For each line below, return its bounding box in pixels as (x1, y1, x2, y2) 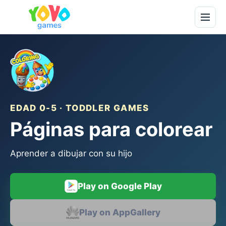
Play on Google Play (77, 181, 162, 191)
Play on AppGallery (79, 207, 160, 217)
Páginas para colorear (10, 118, 213, 141)
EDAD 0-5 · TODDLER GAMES (10, 103, 149, 113)
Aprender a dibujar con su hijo (10, 148, 132, 158)
